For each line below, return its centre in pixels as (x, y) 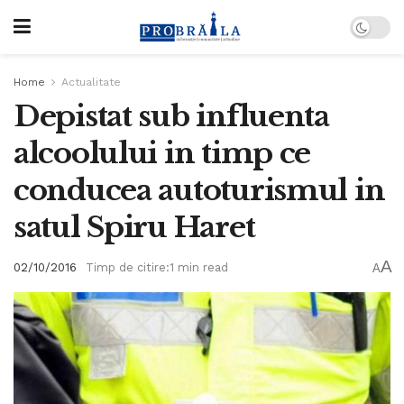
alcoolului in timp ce (162, 153)
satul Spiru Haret (134, 227)
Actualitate (91, 82)
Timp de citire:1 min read (157, 268)
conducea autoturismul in (199, 190)
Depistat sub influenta (171, 116)
